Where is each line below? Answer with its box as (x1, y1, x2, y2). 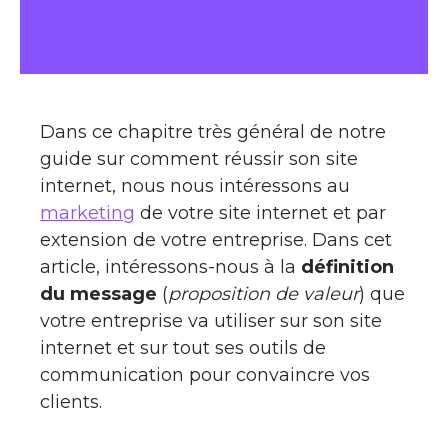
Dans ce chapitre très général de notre (40, 121, 386, 143)
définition (301, 256, 394, 278)
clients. (40, 391, 102, 413)
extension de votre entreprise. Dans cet (40, 229, 392, 251)
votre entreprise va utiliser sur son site (40, 310, 382, 332)
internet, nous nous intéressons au (40, 175, 350, 197)
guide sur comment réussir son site (40, 148, 358, 170)
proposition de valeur (168, 283, 359, 305)
